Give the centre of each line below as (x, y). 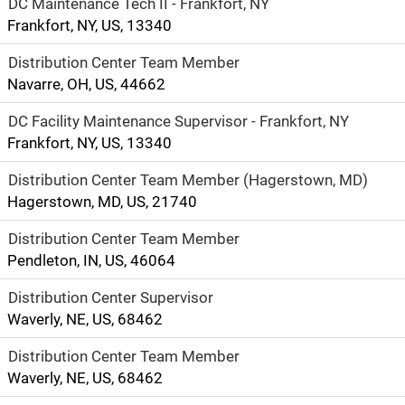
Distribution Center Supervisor (111, 297)
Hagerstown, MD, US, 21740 (102, 202)
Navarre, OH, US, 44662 (86, 84)
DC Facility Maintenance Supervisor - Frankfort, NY (179, 121)
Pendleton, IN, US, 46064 (91, 260)
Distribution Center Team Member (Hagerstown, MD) (188, 180)
